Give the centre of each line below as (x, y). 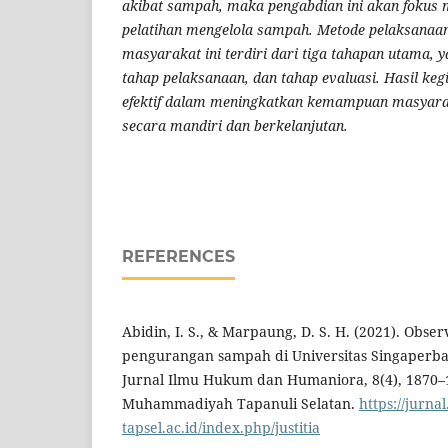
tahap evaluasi (328, 78)
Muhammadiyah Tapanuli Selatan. (240, 404)
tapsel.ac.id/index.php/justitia (221, 428)
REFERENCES (178, 257)
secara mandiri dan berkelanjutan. (235, 126)
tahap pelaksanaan (183, 78)
